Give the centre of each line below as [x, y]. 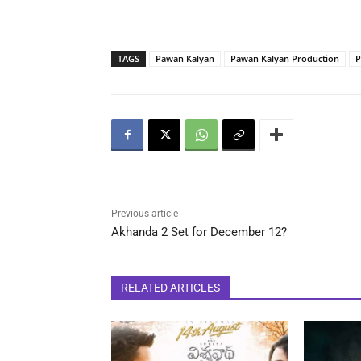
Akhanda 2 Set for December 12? [199, 232]
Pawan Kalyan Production [285, 58]
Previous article [145, 213]
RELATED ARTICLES [170, 287]
